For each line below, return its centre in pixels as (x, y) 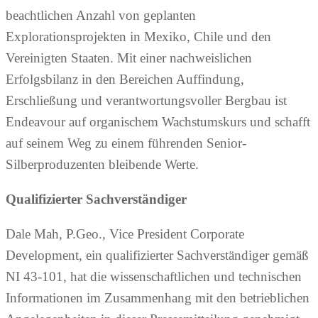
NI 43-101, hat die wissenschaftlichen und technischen (154, 277)
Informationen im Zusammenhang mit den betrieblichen (158, 298)
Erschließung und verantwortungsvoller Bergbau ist (146, 101)
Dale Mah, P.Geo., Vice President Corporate (125, 234)
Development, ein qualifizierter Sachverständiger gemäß (157, 256)
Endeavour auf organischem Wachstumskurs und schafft (158, 122)
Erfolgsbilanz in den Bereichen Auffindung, (125, 79)
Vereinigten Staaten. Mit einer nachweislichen (129, 58)
